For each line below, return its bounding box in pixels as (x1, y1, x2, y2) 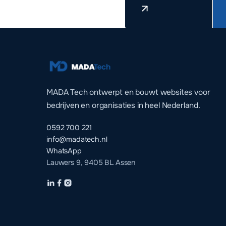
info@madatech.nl (46, 135, 107, 144)
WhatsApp (46, 146, 82, 156)
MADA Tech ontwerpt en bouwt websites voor (46, 87, 210, 98)
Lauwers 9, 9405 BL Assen (46, 158, 136, 167)
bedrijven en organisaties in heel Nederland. (46, 100, 200, 111)
